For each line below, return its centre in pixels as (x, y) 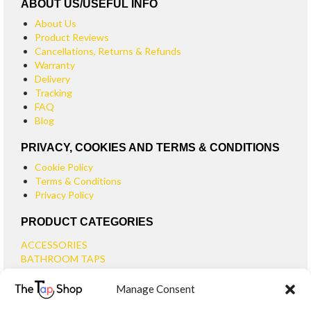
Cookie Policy (64, 167)
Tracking (53, 92)
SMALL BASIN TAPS (79, 293)
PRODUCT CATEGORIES (87, 221)
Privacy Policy (64, 194)
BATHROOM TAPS (63, 258)
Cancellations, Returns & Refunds (108, 51)
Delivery (52, 78)
